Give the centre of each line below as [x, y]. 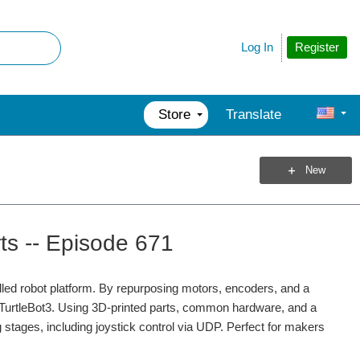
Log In [257, 47]
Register [317, 47]
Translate [254, 115]
